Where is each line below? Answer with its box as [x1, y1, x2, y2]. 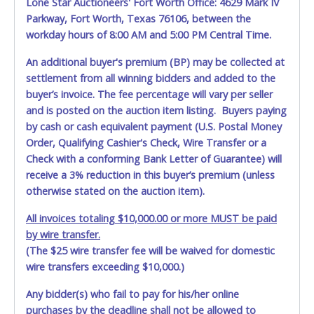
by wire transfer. [26, 228, 100, 242]
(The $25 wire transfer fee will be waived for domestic [26, 244, 275, 258]
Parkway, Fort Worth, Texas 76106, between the [26, 12, 251, 26]
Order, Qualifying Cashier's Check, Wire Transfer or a [26, 136, 266, 150]
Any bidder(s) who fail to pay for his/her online [26, 287, 239, 301]
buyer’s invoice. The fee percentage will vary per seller [26, 88, 273, 102]
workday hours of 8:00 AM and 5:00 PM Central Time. [26, 28, 271, 42]
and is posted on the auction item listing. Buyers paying [26, 104, 287, 118]
